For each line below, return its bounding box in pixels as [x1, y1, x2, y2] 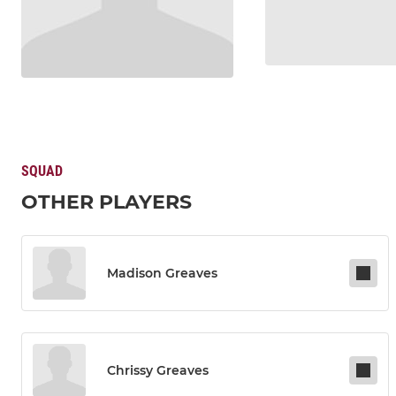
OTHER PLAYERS [21, 190, 192, 215]
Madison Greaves [107, 265, 217, 282]
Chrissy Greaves [107, 362, 209, 379]
